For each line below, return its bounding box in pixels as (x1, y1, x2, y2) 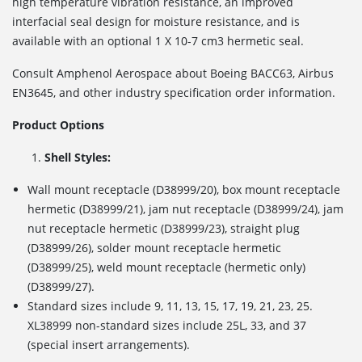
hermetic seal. (227, 32, 304, 48)
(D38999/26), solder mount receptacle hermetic (27, 239, 282, 255)
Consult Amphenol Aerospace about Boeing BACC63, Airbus (12, 65, 334, 81)
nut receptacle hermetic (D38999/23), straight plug (27, 220, 301, 236)
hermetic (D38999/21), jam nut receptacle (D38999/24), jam (27, 200, 344, 217)
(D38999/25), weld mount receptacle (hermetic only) (27, 259, 306, 275)
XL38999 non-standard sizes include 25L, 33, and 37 (27, 317, 307, 333)
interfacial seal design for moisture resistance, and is (12, 13, 300, 29)
